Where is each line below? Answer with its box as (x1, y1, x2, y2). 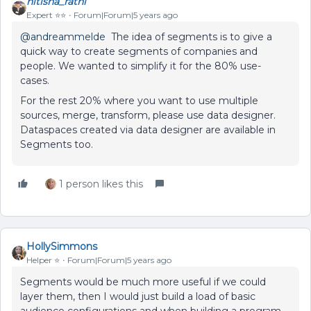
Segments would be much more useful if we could (20, 276, 266, 288)
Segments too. (20, 138, 93, 151)
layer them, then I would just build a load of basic (20, 290, 255, 303)
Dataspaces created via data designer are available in (20, 124, 276, 136)
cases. (20, 74, 52, 87)
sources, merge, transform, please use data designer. (20, 109, 276, 121)
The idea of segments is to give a (106, 31, 272, 43)
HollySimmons (26, 240, 97, 253)
